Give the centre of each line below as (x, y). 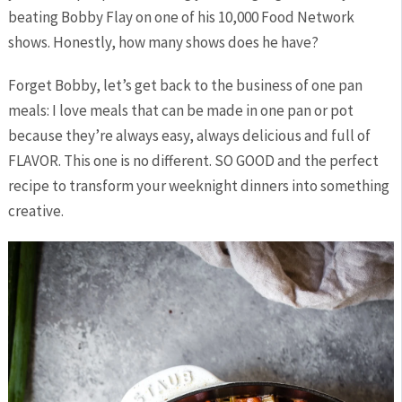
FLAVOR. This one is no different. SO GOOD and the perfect (193, 160)
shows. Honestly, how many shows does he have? (163, 42)
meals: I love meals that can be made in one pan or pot (180, 110)
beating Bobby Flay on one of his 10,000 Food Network (181, 17)
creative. (35, 210)
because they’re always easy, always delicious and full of (189, 135)
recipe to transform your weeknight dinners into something (198, 185)
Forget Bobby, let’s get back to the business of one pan (185, 85)
